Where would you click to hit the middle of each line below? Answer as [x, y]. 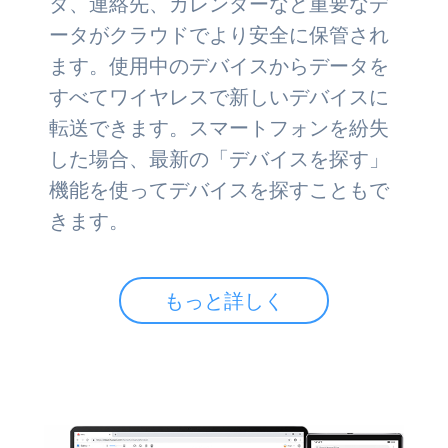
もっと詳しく [223, 300]
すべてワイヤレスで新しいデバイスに [219, 97]
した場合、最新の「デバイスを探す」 [219, 159]
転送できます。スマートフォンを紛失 [219, 128]
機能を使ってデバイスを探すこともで [219, 190]
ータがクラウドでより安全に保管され [219, 35]
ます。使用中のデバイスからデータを [219, 66]
